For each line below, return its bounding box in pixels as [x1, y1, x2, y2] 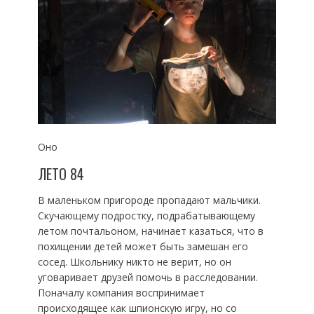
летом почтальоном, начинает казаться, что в [37, 224, 264, 238]
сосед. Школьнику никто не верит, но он [37, 255, 231, 269]
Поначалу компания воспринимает [37, 286, 205, 300]
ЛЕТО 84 [37, 163, 84, 185]
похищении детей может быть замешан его [37, 240, 248, 254]
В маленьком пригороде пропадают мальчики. [37, 193, 261, 207]
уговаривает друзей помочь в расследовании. [37, 271, 258, 285]
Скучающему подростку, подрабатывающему [37, 209, 255, 223]
